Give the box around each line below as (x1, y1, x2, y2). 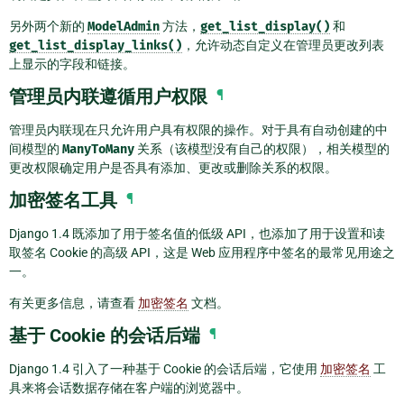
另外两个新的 (9, 18, 87, 33)
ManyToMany (62, 141, 134, 157)
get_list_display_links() (9, 37, 182, 53)
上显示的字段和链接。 (9, 56, 135, 71)
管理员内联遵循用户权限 (9, 85, 207, 107)
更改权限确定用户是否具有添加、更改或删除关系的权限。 (9, 160, 337, 175)
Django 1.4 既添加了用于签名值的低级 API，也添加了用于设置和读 (9, 225, 385, 241)
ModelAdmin (87, 18, 160, 34)
